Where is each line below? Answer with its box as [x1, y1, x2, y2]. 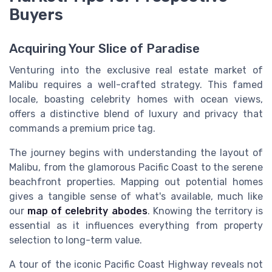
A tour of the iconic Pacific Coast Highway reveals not [9, 259, 263, 271]
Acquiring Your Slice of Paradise [9, 41, 200, 56]
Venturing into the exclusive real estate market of [9, 64, 263, 76]
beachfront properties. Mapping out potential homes [9, 176, 263, 188]
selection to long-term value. [9, 234, 142, 246]
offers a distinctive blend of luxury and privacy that [9, 108, 263, 120]
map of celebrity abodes [27, 205, 148, 217]
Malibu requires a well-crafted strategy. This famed [9, 79, 263, 91]
